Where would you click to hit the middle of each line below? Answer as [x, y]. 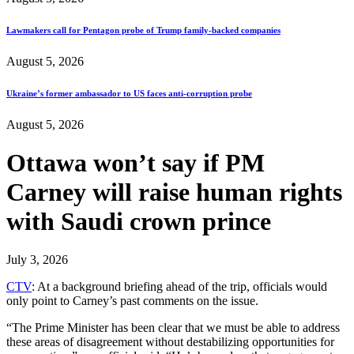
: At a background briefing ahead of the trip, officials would [179, 287]
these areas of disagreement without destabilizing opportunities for [170, 342]
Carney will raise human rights [174, 192]
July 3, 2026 [37, 260]
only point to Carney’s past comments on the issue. [132, 301]
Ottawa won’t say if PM [136, 163]
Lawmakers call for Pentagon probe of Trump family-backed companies [143, 30]
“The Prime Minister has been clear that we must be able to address [173, 328]
